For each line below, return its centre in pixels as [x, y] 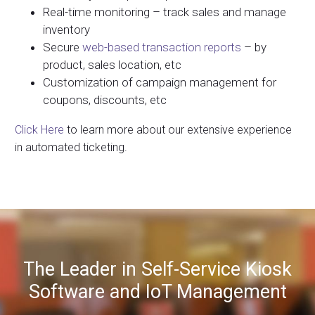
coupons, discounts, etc [105, 100]
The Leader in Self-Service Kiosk [157, 270]
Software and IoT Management [157, 292]
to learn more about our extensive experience [178, 130]
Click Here [39, 130]
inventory [66, 30]
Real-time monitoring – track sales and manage [165, 12]
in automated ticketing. [71, 148]
